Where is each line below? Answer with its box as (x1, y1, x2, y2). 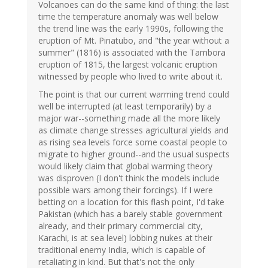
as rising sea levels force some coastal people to (38, 136, 227, 148)
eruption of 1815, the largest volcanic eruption (38, 58, 217, 70)
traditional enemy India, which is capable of (38, 243, 205, 255)
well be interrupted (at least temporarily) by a (38, 100, 212, 112)
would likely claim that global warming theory (38, 160, 212, 172)
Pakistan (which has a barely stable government (38, 208, 223, 220)
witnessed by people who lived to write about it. (38, 70, 223, 82)
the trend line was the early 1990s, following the (38, 22, 224, 34)
